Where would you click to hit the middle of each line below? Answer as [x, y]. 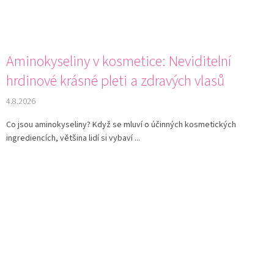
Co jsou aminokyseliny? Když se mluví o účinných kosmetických [121, 125]
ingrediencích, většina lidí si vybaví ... [73, 139]
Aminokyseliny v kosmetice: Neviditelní [119, 62]
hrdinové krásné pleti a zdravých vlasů [115, 81]
